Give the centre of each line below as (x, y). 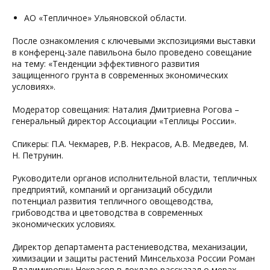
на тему (28, 64)
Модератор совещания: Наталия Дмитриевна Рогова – (126, 109)
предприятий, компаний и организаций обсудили (112, 190)
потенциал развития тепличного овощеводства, (113, 201)
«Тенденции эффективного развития (124, 64)
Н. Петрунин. (38, 155)
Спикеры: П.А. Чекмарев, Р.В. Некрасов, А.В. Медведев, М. (130, 144)
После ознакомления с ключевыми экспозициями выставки (134, 41)
